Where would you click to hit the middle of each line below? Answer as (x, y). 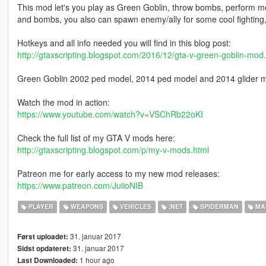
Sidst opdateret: (44, 248)
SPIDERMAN (218, 207)
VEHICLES (135, 207)
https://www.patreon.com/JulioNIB (80, 185)
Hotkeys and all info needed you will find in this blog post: (124, 42)
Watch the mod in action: (63, 102)
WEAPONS (86, 207)
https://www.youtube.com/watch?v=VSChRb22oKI (110, 114)
